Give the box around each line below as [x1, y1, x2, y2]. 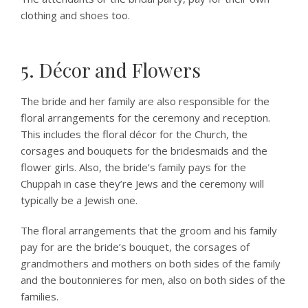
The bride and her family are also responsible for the [21, 94, 269, 108]
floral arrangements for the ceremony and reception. [21, 111, 270, 124]
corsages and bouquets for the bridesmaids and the [21, 144, 267, 157]
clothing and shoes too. [21, 8, 130, 22]
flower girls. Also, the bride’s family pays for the [21, 160, 246, 174]
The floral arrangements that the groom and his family [21, 223, 277, 237]
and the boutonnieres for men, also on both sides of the [21, 273, 285, 287]
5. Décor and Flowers [21, 57, 201, 82]
